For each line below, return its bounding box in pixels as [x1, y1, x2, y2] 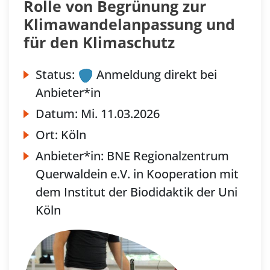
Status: [36, 66, 75, 83]
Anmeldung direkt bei [93, 66, 217, 83]
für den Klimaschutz [24, 31, 175, 52]
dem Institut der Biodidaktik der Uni [36, 184, 237, 201]
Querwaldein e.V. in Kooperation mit [36, 166, 239, 183]
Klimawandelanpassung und [24, 13, 235, 34]
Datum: [36, 105, 81, 122]
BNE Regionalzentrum [107, 148, 229, 165]
